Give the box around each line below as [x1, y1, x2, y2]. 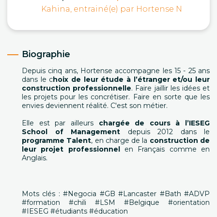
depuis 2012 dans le [120, 127, 210, 136]
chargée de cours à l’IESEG [98, 119, 210, 127]
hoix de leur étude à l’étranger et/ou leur [53, 75, 210, 84]
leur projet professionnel [22, 145, 120, 154]
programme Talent [22, 136, 92, 145]
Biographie [22, 49, 70, 60]
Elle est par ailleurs [22, 119, 99, 127]
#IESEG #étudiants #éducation [22, 207, 128, 216]
